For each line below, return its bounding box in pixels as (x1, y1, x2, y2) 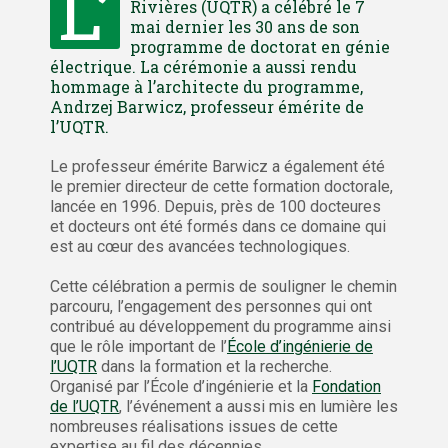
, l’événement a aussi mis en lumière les (119, 397, 398, 417)
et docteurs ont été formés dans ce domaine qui (50, 217, 386, 237)
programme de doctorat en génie (130, 36, 390, 58)
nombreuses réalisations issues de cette (50, 417, 338, 437)
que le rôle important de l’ (50, 337, 227, 357)
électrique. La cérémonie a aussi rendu (50, 56, 357, 78)
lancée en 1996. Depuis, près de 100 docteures (50, 197, 381, 217)
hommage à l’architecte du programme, (50, 76, 363, 98)
